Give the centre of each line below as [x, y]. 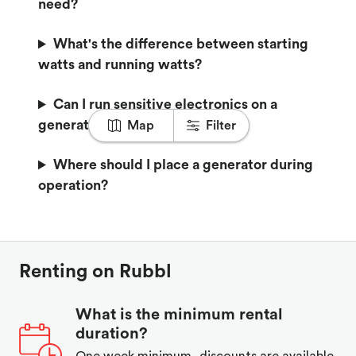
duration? [112, 334]
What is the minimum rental [179, 315]
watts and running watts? [120, 65]
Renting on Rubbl [95, 272]
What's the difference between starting [180, 44]
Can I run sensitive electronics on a [165, 105]
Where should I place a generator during [183, 165]
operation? [73, 186]
